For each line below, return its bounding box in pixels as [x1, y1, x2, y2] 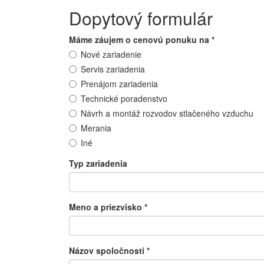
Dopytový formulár [69, 5, 213, 31]
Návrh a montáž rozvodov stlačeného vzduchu [81, 107, 253, 119]
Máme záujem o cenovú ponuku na [69, 34, 212, 45]
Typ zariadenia [69, 157, 127, 169]
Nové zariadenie [81, 48, 141, 60]
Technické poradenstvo [81, 93, 167, 104]
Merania [81, 122, 111, 134]
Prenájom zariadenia [81, 78, 158, 90]
